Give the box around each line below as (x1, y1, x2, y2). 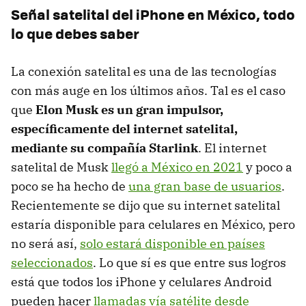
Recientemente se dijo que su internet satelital (11, 197, 280, 214)
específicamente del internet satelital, (11, 121, 238, 137)
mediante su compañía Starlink (11, 140, 198, 156)
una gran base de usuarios (128, 178, 281, 195)
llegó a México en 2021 (111, 159, 243, 176)
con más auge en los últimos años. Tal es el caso (11, 83, 286, 99)
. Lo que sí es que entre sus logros (93, 255, 286, 271)
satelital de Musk (11, 159, 111, 176)
